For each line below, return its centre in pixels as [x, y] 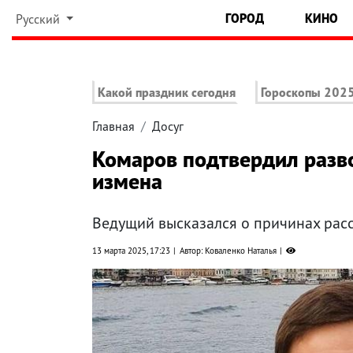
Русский [39, 19]
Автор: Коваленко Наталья [228, 251]
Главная [113, 126]
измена [127, 181]
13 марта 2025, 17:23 [131, 251]
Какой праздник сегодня [167, 93]
